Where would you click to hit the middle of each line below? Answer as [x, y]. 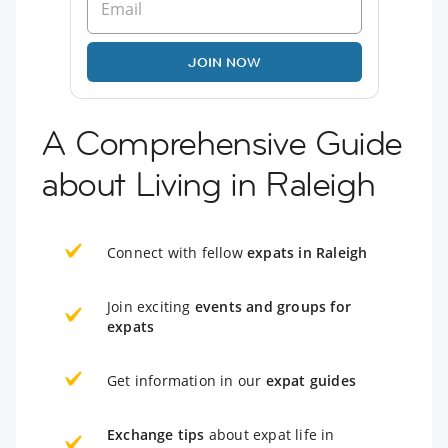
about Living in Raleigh [208, 183]
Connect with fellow [177, 252]
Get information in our [186, 380]
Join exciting [151, 306]
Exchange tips [156, 434]
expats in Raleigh [307, 252]
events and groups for [273, 306]
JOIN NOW [224, 61]
